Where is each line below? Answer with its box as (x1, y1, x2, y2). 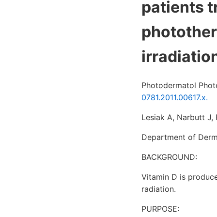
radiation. (141, 184, 176, 194)
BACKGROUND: (141, 152, 197, 162)
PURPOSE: (141, 203, 179, 214)
